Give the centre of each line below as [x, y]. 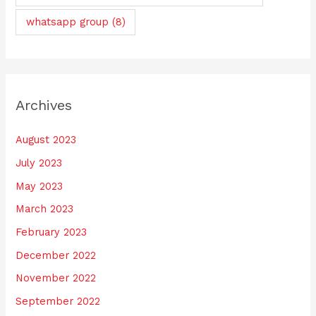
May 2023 [39, 186]
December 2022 [56, 255]
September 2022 [58, 301]
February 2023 [51, 232]
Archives [44, 105]
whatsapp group [67, 22]
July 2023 [39, 163]
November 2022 [56, 278]
